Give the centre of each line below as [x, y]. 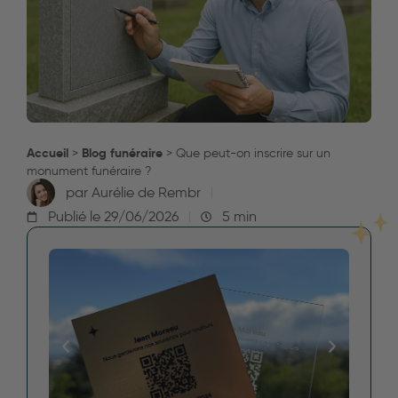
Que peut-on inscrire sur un [253, 153]
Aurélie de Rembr [144, 193]
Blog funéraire [122, 152]
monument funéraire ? [89, 171]
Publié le [74, 217]
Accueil [48, 152]
